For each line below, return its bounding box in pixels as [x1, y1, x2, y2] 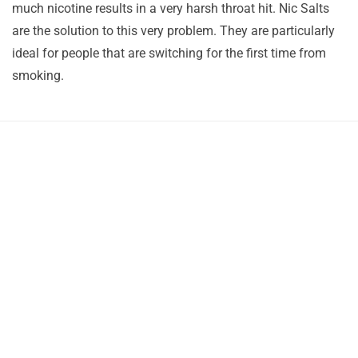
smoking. [12, 68, 64, 83]
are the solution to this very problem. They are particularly [12, 23, 335, 38]
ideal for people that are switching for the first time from [12, 46, 326, 61]
